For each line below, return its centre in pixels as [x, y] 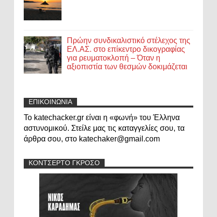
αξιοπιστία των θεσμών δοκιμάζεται [127, 66]
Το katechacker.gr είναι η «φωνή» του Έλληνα [102, 118]
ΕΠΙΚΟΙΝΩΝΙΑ [50, 102]
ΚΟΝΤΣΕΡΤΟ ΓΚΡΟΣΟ [64, 163]
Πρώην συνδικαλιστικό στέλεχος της [129, 40]
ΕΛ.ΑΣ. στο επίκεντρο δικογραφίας [126, 49]
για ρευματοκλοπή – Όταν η [114, 58]
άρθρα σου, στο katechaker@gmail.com [92, 139]
